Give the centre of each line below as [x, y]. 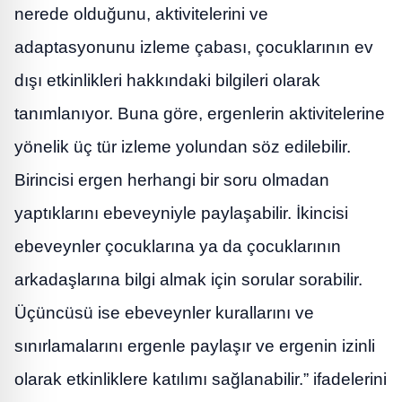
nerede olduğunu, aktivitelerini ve [141, 14]
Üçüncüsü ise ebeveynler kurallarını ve [164, 313]
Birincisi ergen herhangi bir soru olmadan [172, 180]
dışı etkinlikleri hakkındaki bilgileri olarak [167, 81]
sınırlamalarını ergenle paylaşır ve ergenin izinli [195, 346]
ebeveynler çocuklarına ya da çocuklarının [178, 247]
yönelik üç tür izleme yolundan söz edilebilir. [183, 147]
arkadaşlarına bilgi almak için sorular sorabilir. [188, 280]
